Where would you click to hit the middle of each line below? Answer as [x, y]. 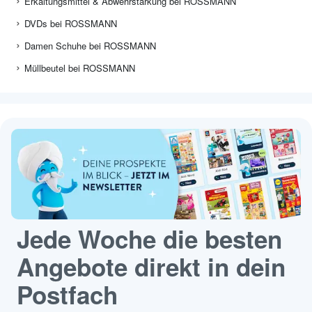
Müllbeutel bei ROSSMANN [80, 68]
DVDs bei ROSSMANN [71, 24]
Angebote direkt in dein [151, 267]
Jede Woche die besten [149, 239]
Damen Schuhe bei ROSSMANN [90, 46]
